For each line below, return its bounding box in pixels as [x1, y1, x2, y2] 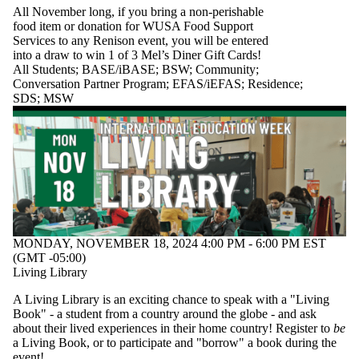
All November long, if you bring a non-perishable [13, 5, 264, 19]
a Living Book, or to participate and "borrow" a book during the [13, 335, 337, 349]
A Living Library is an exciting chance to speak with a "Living [13, 292, 329, 306]
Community [196, 63, 256, 77]
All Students [13, 63, 75, 77]
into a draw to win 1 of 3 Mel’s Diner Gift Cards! [13, 48, 261, 63]
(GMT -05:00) [13, 250, 86, 264]
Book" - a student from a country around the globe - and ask [13, 306, 317, 321]
